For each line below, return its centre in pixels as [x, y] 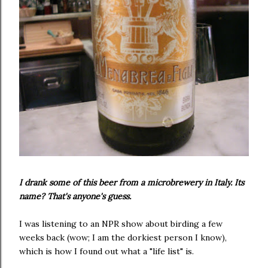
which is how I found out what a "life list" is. [106, 251]
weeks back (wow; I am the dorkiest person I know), [123, 237]
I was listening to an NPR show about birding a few [121, 224]
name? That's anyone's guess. [75, 196]
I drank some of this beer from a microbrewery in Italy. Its [132, 182]
